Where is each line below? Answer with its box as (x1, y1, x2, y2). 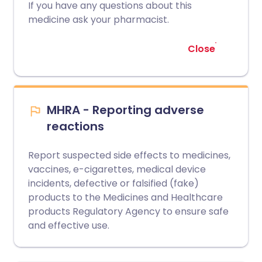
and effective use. (28, 219, 109, 232)
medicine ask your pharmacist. (28, 13, 169, 26)
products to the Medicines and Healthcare (28, 191, 223, 204)
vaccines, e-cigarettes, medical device (28, 163, 206, 176)
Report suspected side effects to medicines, (28, 149, 230, 162)
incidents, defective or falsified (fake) (28, 177, 199, 190)
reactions (47, 118, 104, 135)
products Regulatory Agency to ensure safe (28, 205, 229, 218)
